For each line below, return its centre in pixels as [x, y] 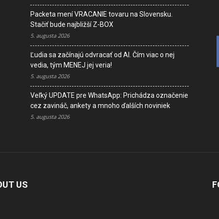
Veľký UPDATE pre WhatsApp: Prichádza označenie [109, 96]
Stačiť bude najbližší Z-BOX [72, 25]
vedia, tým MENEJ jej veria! [71, 65]
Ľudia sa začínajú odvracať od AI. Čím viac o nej [102, 55]
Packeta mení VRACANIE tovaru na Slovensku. [101, 14]
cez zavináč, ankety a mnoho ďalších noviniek [100, 106]
